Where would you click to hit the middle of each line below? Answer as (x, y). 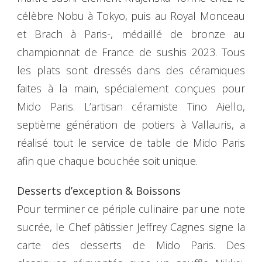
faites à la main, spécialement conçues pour (131, 89)
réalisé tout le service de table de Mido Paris (131, 143)
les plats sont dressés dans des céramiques (131, 70)
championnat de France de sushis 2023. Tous (131, 52)
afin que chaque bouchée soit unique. (107, 161)
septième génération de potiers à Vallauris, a (131, 125)
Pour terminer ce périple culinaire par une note (131, 209)
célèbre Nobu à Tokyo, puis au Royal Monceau (131, 16)
